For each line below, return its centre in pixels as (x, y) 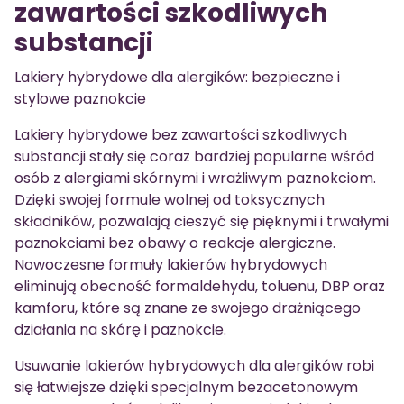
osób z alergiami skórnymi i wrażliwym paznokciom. (195, 178)
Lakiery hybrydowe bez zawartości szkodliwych (181, 135)
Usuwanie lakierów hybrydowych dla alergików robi (194, 366)
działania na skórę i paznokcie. (120, 330)
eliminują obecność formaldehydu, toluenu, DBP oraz (200, 286)
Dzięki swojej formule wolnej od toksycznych (170, 200)
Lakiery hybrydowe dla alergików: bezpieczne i (177, 77)
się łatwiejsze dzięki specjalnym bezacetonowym (186, 387)
